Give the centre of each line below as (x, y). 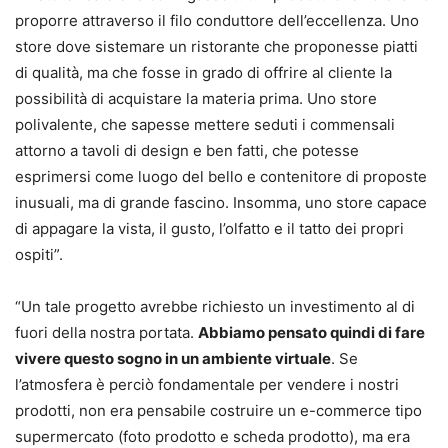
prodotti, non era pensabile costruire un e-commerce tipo (218, 410)
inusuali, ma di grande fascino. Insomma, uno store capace (221, 202)
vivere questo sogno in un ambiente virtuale (173, 358)
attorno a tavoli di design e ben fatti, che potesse (187, 150)
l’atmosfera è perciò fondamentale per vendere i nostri (207, 384)
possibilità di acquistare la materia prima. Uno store (196, 98)
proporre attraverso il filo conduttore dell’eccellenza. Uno (217, 20)
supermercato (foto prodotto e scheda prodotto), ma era (212, 436)
